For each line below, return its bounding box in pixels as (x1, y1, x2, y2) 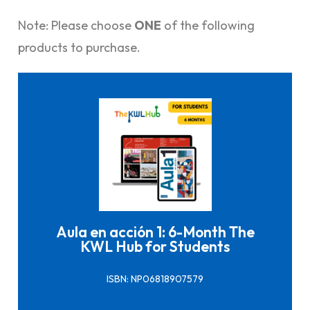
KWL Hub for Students (80, 237, 230, 255)
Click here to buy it (113, 187, 197, 201)
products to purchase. (18, 39, 140, 55)
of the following (161, 17, 255, 33)
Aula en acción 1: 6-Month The (55, 222, 255, 241)
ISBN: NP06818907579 (107, 272, 203, 285)
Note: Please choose (18, 17, 134, 33)
